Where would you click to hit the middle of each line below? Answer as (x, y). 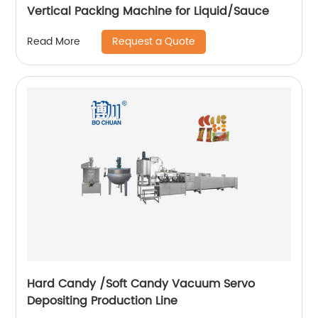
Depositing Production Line (103, 301)
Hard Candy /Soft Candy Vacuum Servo (141, 284)
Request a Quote (154, 41)
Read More (54, 42)
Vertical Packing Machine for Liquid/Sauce (148, 11)
